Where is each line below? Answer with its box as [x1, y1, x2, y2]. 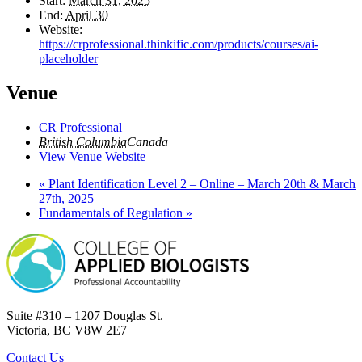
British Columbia [39, 134, 127, 149]
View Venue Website [39, 149, 145, 163]
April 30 [65, 7, 108, 22]
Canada [127, 134, 168, 149]
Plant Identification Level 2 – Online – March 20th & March [45, 176, 356, 191]
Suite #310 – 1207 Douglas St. [6, 308, 163, 322]
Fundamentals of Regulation [39, 205, 186, 220]
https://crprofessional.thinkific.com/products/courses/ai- [39, 36, 318, 51]
